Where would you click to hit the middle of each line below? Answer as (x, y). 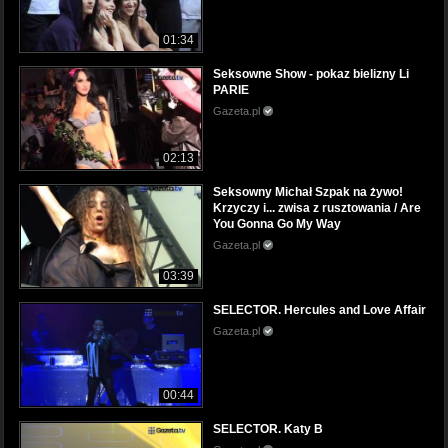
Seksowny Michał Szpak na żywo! (308, 192)
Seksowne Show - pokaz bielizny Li (311, 74)
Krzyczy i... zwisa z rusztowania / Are (317, 208)
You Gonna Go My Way (277, 224)
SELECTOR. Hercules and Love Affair (319, 310)
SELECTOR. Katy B (268, 428)
